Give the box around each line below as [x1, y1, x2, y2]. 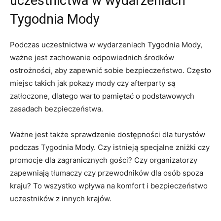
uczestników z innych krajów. [10, 193, 111, 203]
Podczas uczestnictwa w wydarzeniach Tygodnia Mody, [10, 39, 202, 49]
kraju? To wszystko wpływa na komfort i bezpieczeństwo [10, 181, 208, 190]
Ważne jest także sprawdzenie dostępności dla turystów [10, 129, 205, 139]
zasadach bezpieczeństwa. [10, 104, 103, 113]
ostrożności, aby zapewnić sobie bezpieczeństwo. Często [10, 65, 211, 75]
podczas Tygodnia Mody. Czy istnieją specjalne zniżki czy [10, 142, 210, 152]
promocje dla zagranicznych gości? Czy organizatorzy [10, 155, 197, 165]
